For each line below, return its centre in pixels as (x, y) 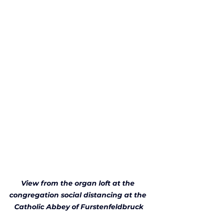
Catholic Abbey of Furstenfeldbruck (79, 206)
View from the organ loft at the (79, 183)
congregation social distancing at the (79, 195)
